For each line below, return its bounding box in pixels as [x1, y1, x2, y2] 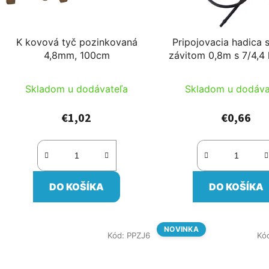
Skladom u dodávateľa [25, 83, 128, 95]
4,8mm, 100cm [43, 49, 110, 62]
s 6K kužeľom [205, 62, 268, 75]
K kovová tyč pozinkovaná [16, 36, 138, 49]
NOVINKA [163, 225, 199, 234]
